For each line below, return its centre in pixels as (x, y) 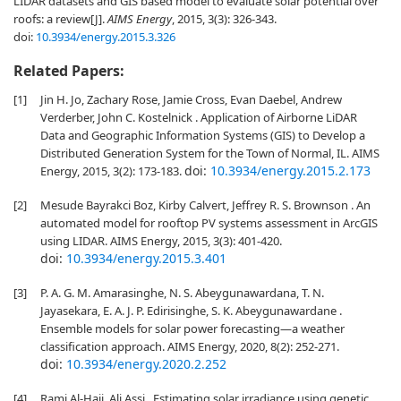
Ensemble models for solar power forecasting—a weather (192, 328)
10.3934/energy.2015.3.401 (146, 258)
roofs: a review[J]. (60, 19)
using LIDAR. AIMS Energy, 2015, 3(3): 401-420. (161, 241)
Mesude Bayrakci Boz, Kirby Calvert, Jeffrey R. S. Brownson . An (205, 205)
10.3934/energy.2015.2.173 (290, 171)
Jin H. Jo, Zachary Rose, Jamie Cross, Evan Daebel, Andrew (191, 99)
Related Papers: (69, 71)
